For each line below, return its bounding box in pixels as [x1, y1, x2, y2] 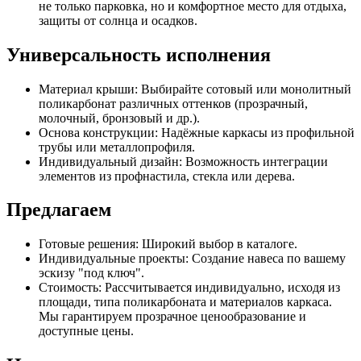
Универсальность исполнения [6, 44, 271, 65]
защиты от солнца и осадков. [39, 13, 197, 27]
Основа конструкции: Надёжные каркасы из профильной [39, 125, 355, 139]
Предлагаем [6, 199, 111, 221]
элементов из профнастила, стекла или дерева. [39, 168, 295, 183]
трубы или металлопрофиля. [39, 139, 195, 154]
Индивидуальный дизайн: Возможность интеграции [39, 154, 328, 168]
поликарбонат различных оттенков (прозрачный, [39, 96, 308, 110]
